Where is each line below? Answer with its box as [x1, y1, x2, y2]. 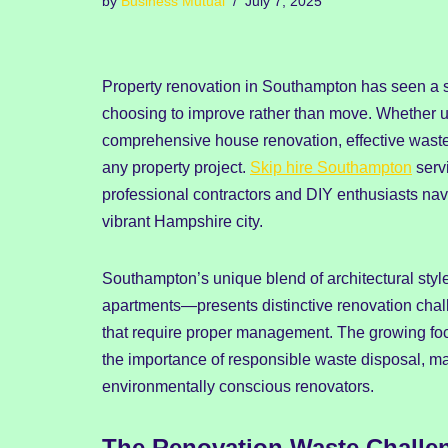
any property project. [102, 159, 250, 177]
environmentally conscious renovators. [102, 378, 374, 396]
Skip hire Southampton [250, 159, 412, 177]
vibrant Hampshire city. [102, 213, 263, 231]
